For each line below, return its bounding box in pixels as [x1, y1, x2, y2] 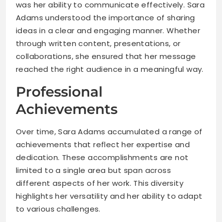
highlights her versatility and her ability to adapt [16, 191, 203, 202]
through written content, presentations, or [16, 38, 181, 49]
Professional [16, 83, 103, 101]
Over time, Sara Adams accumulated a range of [16, 126, 203, 137]
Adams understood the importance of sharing [16, 12, 195, 23]
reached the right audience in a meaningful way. [16, 64, 204, 75]
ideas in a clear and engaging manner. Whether [16, 25, 200, 36]
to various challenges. [16, 204, 101, 215]
